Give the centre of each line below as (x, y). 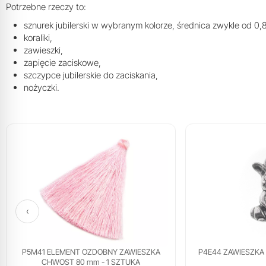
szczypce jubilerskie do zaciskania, (91, 75)
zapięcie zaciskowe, (62, 63)
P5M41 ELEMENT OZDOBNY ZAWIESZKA (91, 252)
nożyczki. (42, 88)
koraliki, (38, 38)
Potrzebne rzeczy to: (46, 7)
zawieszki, (43, 50)
